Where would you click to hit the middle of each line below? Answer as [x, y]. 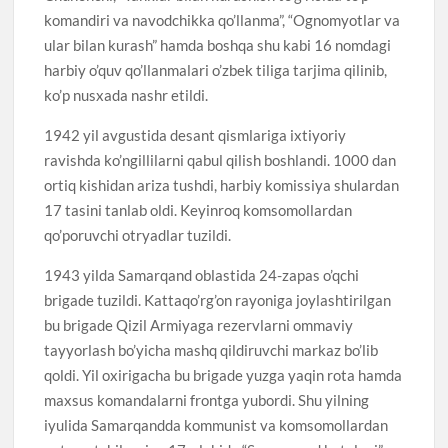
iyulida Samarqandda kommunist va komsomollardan [216, 424]
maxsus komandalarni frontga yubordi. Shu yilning [207, 399]
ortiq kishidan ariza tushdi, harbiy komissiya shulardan [222, 184]
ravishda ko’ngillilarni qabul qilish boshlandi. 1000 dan [220, 159]
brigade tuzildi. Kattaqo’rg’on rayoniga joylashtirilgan [218, 299]
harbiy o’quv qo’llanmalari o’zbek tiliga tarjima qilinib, [216, 69]
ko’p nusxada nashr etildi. [126, 94]
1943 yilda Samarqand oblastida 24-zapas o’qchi [202, 274]
